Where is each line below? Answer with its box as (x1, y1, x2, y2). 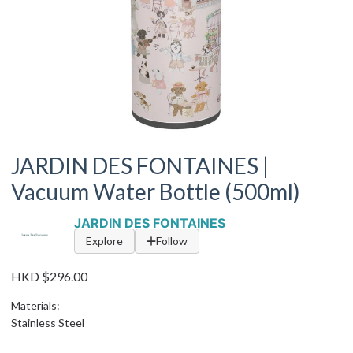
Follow (156, 234, 188, 247)
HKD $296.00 (11, 269, 87, 284)
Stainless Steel (11, 316, 84, 329)
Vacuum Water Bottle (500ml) (11, 178, 300, 205)
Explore (86, 234, 123, 247)
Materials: (11, 299, 60, 312)
